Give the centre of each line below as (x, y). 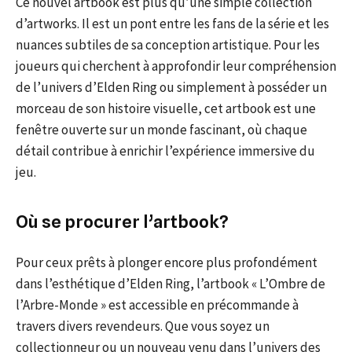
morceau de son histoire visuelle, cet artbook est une (166, 108)
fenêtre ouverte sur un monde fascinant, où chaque (161, 129)
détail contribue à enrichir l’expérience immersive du (165, 150)
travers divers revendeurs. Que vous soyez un (143, 326)
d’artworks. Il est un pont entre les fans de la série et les (172, 23)
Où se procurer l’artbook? (122, 221)
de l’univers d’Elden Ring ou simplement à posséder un (171, 87)
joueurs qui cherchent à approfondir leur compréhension (176, 66)
